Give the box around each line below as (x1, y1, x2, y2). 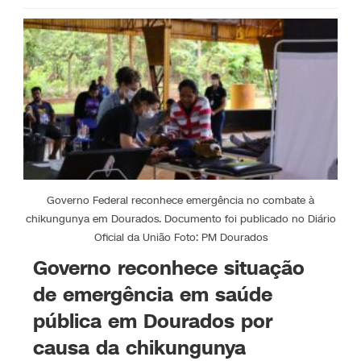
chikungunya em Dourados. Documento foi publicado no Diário (25, 211, 336, 226)
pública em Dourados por (33, 307, 273, 335)
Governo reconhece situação (33, 254, 305, 282)
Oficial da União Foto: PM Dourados (93, 230, 268, 245)
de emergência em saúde (33, 280, 273, 309)
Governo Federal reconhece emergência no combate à (47, 193, 314, 208)
